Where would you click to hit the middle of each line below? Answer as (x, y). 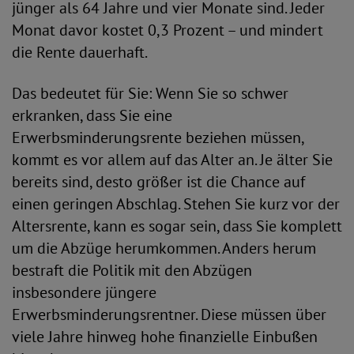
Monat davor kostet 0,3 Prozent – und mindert (168, 30)
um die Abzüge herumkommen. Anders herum (164, 248)
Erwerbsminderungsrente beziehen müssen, (158, 137)
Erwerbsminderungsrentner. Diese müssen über (169, 314)
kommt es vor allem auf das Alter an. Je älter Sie (172, 160)
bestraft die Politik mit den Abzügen (132, 270)
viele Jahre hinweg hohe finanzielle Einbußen (165, 337)
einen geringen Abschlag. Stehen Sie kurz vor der (176, 204)
